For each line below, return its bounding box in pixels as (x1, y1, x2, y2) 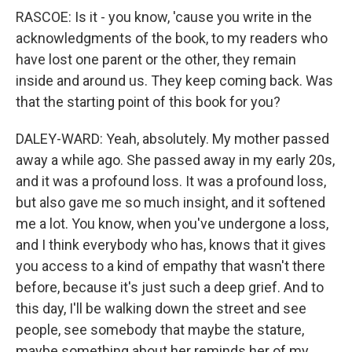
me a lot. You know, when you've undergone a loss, (16, 215, 328, 232)
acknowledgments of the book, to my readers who (16, 30, 328, 46)
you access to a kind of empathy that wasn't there (16, 258, 325, 274)
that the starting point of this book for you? (16, 93, 280, 110)
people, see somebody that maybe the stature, (16, 321, 304, 338)
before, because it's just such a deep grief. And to (16, 279, 324, 295)
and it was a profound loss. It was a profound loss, (16, 173, 326, 189)
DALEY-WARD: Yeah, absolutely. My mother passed (16, 130, 329, 147)
